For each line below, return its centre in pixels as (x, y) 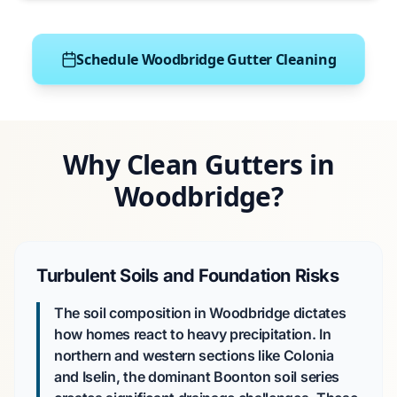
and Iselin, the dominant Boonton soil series (197, 377)
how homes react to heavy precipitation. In (193, 334)
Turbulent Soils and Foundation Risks (188, 276)
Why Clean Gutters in (198, 164)
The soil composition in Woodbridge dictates (200, 313)
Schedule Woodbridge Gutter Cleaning (206, 59)
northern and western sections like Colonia (194, 355)
